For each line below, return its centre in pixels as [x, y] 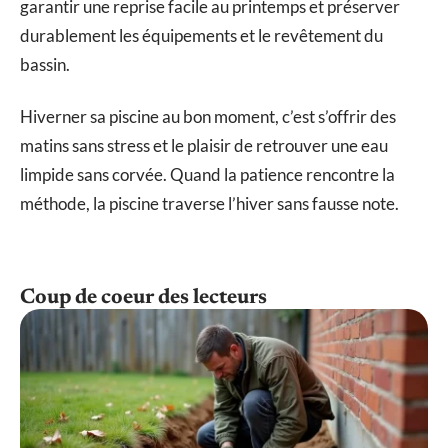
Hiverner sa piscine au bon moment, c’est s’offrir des [208, 116]
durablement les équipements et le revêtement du [201, 36]
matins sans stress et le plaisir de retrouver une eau [204, 145]
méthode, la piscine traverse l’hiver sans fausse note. [209, 203]
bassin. [45, 65]
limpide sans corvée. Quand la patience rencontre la [207, 174]
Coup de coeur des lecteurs [143, 298]
